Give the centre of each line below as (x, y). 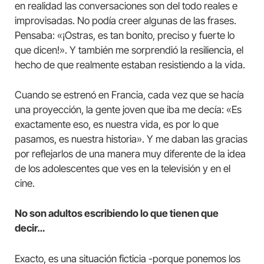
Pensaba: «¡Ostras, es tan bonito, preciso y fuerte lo (125, 36)
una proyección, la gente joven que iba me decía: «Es (128, 110)
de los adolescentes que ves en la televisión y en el (123, 169)
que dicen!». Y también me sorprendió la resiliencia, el (129, 50)
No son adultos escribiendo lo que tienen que (117, 214)
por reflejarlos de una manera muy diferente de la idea (130, 154)
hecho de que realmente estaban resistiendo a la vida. (130, 65)
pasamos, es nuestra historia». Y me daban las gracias (131, 139)
